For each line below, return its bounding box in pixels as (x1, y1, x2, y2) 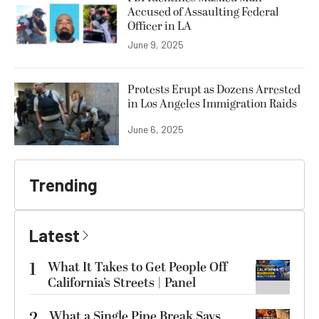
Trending (29, 174, 98, 195)
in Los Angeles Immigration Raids (127, 95, 297, 113)
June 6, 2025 (127, 122, 184, 135)
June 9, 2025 (127, 38, 184, 51)
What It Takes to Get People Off (48, 258, 227, 277)
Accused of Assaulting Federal (127, 3, 279, 21)
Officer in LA (127, 17, 192, 35)
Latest (29, 225, 80, 246)
